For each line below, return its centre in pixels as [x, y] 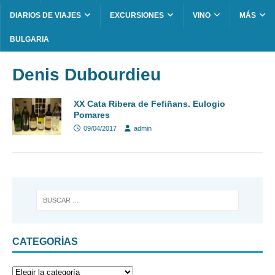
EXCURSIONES [137, 16]
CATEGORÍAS [45, 241]
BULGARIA [29, 40]
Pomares [92, 115]
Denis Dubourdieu [87, 75]
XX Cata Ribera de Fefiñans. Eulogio [149, 104]
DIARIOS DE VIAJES [45, 16]
